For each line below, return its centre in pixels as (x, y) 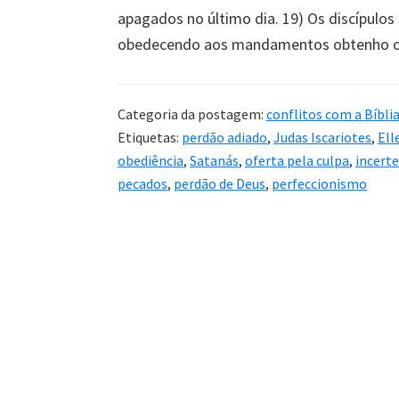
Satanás (214, 160)
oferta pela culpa (297, 160)
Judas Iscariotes (322, 137)
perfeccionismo (319, 183)
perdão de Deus (220, 183)
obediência (151, 160)
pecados (142, 183)
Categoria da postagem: (192, 114)
